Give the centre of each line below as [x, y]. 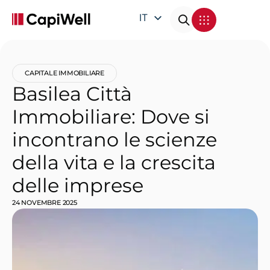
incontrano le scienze [115, 140]
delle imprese [78, 185]
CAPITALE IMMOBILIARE [64, 73]
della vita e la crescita [114, 162]
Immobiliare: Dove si [111, 117]
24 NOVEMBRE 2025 [45, 202]
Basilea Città [72, 94]
